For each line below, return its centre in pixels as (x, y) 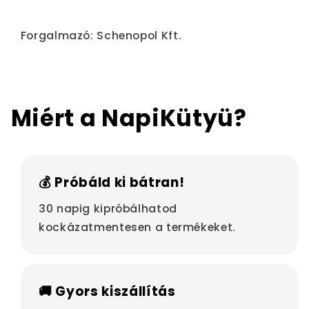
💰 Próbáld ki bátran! (112, 183)
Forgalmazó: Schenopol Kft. (101, 36)
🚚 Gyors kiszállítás (107, 292)
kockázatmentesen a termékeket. (137, 227)
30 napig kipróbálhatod (108, 208)
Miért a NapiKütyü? (129, 119)
